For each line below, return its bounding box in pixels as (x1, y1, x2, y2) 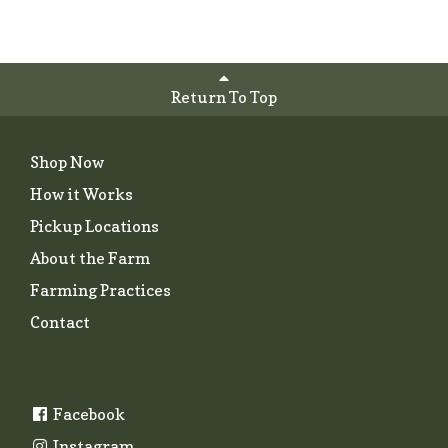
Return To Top (171, 87, 277, 107)
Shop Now (30, 151, 105, 172)
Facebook (50, 403, 125, 424)
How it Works (30, 183, 133, 204)
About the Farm (30, 247, 151, 268)
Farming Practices (30, 279, 171, 300)
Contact (30, 311, 90, 332)
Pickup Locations (30, 215, 159, 236)
